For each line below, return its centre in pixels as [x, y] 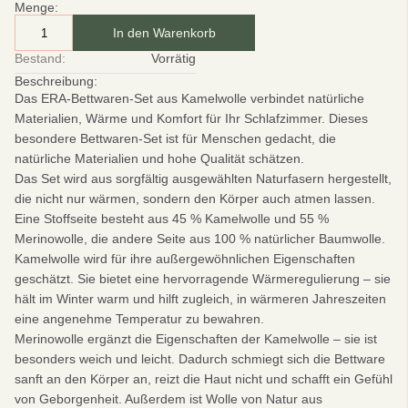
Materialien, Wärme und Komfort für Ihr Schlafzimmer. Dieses [191, 118]
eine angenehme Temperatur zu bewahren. [139, 319]
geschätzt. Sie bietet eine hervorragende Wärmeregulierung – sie [203, 279]
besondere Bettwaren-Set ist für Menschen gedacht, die [175, 138]
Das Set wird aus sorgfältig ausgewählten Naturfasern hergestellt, [203, 178]
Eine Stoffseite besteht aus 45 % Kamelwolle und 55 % [172, 219]
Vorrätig [173, 58]
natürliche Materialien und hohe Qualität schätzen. [159, 158]
